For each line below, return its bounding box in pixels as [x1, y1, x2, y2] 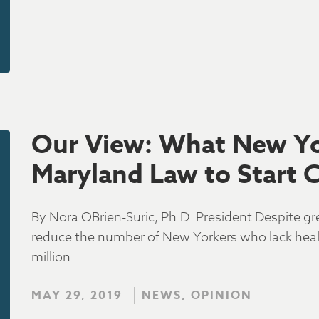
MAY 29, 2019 [31, 287, 122, 304]
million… [31, 248, 81, 267]
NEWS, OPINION [142, 287, 252, 304]
